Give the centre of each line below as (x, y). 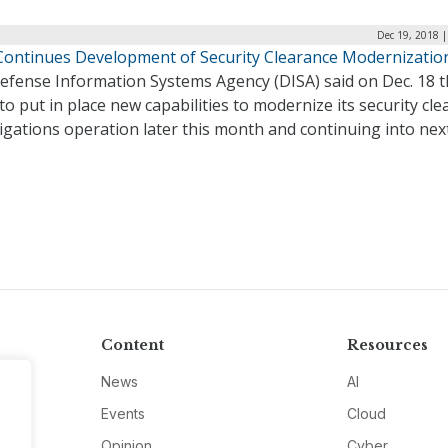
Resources (388, 344)
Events (122, 413)
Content (132, 344)
